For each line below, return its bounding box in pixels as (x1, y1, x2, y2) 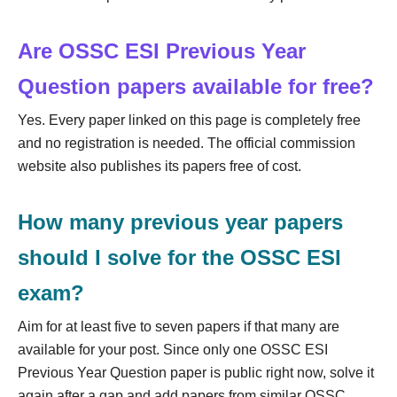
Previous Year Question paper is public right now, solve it (18, 364, 374, 380)
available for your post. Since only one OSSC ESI (18, 341, 328, 357)
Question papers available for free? (18, 74, 374, 98)
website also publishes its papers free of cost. (18, 158, 301, 174)
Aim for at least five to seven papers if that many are (18, 318, 339, 334)
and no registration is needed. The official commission (18, 135, 355, 151)
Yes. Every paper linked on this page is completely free (18, 112, 361, 128)
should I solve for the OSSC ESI (18, 245, 341, 269)
